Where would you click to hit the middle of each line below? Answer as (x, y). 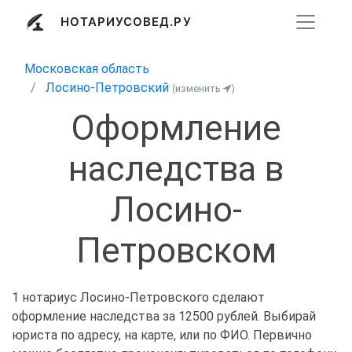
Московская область (87, 69)
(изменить (198, 88)
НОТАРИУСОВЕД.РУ (126, 21)
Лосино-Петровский (107, 88)
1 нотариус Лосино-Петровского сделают (138, 298)
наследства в (176, 169)
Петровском (176, 251)
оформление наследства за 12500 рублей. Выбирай (164, 317)
